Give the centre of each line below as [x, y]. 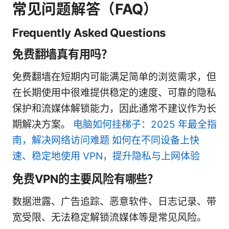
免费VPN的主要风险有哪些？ [85, 178]
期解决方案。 [43, 124]
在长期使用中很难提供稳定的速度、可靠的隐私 [114, 93]
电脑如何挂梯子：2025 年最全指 [145, 124]
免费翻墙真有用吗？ [62, 54]
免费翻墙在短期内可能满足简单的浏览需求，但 [114, 77]
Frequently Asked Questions [89, 32]
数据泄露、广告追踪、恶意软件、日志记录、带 [114, 201]
